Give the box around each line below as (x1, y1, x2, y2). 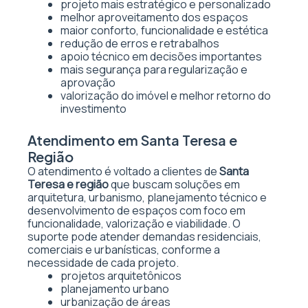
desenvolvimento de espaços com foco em (27, 203, 245, 218)
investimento (60, 101, 126, 116)
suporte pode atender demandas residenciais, (27, 229, 261, 244)
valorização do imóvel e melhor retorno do (60, 88, 271, 103)
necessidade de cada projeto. (27, 255, 179, 270)
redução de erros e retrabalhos (60, 36, 219, 51)
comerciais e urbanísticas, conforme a (27, 242, 220, 257)
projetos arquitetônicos (60, 268, 181, 283)
